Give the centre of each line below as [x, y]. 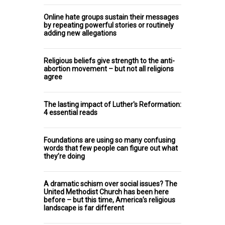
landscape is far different [84, 208]
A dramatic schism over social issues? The [110, 184]
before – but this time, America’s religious [109, 200]
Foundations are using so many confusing [109, 140]
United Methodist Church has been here [106, 192]
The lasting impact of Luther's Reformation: [113, 104]
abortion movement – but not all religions [109, 69]
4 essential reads [71, 112]
